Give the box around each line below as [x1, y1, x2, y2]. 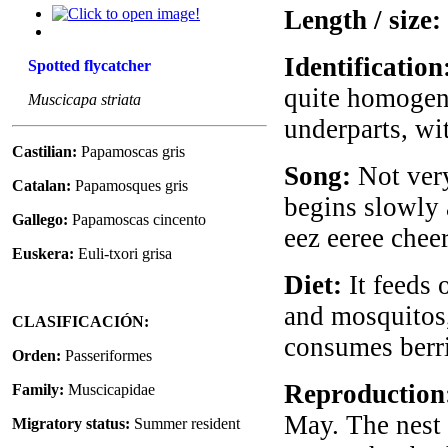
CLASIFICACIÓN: [12, 312, 149, 330]
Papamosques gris [71, 176, 188, 194]
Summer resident [130, 414, 240, 432]
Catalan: [12, 176, 71, 194]
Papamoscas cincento [68, 210, 206, 228]
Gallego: [12, 210, 68, 228]
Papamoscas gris [77, 142, 185, 160]
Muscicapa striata [12, 90, 141, 108]
